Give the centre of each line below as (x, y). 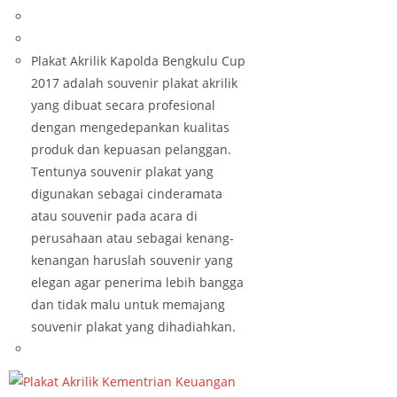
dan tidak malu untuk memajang (128, 304)
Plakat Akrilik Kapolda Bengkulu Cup (138, 60)
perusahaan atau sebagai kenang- (132, 237)
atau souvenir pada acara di (114, 215)
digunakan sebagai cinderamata (127, 193)
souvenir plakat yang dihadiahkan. (133, 326)
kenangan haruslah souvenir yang (132, 260)
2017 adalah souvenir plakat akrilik (134, 82)
